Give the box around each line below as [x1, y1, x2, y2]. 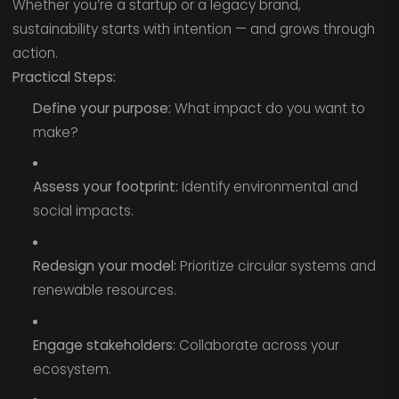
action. [12, 44, 58, 63]
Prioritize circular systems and [175, 256, 376, 276]
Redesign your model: [32, 256, 176, 276]
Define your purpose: [32, 98, 171, 118]
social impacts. [32, 201, 134, 221]
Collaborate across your [175, 335, 339, 354]
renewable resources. [32, 281, 176, 300]
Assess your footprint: [32, 177, 178, 197]
